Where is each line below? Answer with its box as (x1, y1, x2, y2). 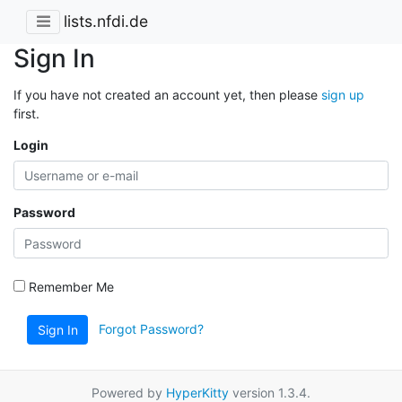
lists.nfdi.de (64, 12, 148, 31)
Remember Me (25, 278, 114, 294)
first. (13, 105, 39, 121)
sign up (321, 86, 364, 102)
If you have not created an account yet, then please (13, 86, 321, 102)
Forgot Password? (99, 320, 204, 336)
